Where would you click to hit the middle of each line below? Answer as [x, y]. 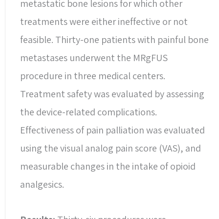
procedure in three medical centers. [93, 76]
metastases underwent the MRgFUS [94, 57]
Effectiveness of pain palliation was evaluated [112, 130]
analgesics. [42, 184]
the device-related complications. [88, 112]
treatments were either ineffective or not [104, 21]
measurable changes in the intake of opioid [108, 166]
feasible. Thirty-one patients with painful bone [114, 39]
